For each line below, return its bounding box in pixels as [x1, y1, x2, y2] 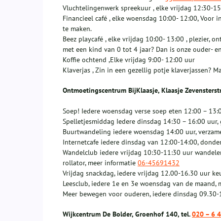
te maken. [63, 24, 92, 34]
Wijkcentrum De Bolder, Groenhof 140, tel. [63, 210, 192, 219]
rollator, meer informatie [63, 158, 138, 168]
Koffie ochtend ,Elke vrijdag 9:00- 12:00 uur [63, 55, 195, 65]
